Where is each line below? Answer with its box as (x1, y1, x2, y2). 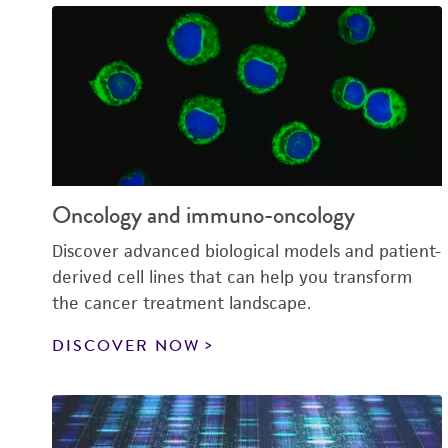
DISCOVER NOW (52, 334, 200, 358)
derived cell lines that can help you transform (52, 266, 412, 288)
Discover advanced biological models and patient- (52, 240, 441, 262)
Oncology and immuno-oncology (52, 197, 355, 233)
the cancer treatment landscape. (52, 292, 311, 314)
